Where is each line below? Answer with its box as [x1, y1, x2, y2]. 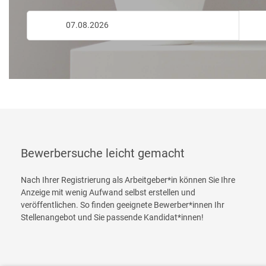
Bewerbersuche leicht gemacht [21, 146, 185, 160]
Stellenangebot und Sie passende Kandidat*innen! [21, 213, 204, 222]
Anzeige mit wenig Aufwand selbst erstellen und [21, 188, 195, 197]
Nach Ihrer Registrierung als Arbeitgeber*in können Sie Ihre [21, 175, 235, 185]
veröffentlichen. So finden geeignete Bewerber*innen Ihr [21, 200, 224, 210]
